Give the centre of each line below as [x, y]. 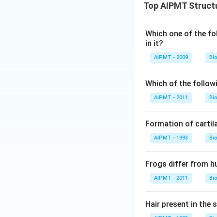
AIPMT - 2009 [171, 57]
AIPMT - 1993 [171, 138]
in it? [154, 43]
